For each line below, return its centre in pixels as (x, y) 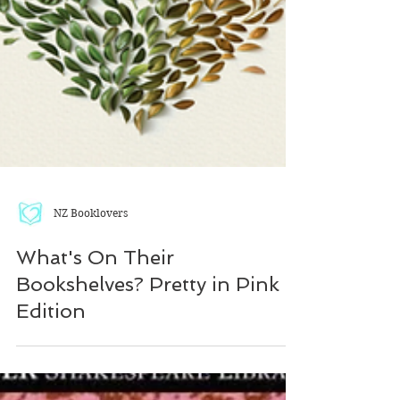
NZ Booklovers (91, 298)
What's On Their (95, 343)
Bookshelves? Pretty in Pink (148, 370)
